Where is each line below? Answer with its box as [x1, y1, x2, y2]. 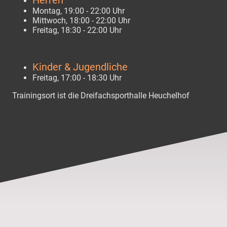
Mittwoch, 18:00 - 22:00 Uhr [32, 15, 130, 25]
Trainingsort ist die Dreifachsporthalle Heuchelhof [12, 90, 190, 100]
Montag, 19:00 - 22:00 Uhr [32, 6, 125, 16]
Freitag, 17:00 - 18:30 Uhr [32, 72, 122, 83]
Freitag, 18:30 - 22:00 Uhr [32, 25, 122, 35]
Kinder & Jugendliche [32, 60, 128, 73]
